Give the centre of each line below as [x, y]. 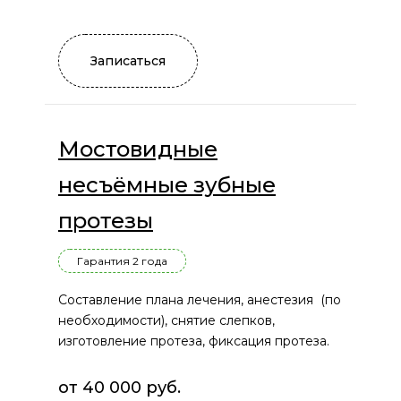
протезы [106, 221]
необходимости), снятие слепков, [166, 321]
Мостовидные [138, 149]
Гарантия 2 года [122, 261]
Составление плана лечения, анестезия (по [200, 300]
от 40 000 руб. [119, 388]
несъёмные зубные [167, 185]
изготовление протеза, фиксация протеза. [194, 341]
